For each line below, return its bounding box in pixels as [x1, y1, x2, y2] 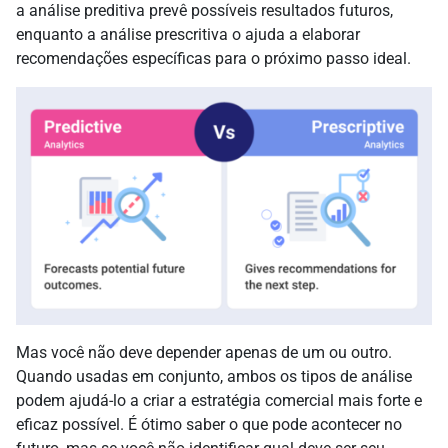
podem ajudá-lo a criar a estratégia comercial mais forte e [16, 391, 422, 411]
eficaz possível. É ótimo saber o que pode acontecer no [16, 415, 402, 435]
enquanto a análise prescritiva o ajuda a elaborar [16, 24, 360, 44]
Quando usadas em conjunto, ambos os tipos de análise [16, 367, 412, 387]
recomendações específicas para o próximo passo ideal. [16, 48, 411, 68]
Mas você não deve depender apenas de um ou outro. [16, 343, 392, 363]
